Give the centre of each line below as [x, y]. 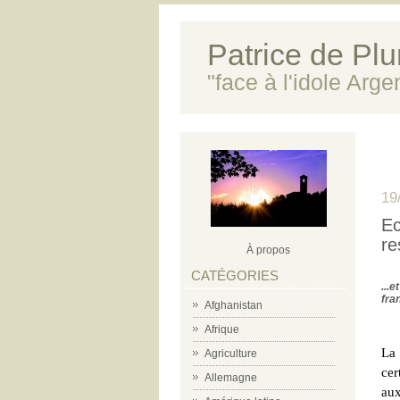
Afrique [222, 329]
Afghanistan [233, 305]
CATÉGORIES [235, 275]
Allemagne [231, 378]
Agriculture [231, 354]
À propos [268, 250]
